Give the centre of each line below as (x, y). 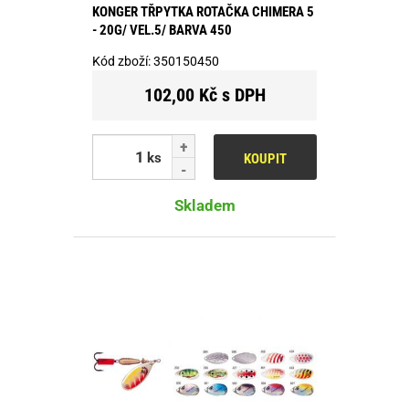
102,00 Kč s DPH (204, 94)
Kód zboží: (123, 61)
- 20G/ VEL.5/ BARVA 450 (162, 30)
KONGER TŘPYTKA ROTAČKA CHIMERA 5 (203, 11)
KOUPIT (265, 158)
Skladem (204, 205)
